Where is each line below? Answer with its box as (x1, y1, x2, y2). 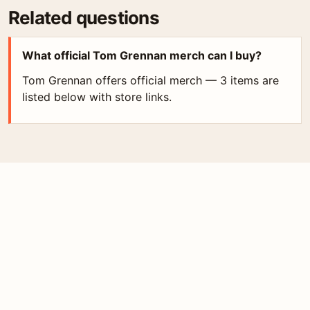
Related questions (8, 7, 159, 28)
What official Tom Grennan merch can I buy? (22, 48, 262, 62)
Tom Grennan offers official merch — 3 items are (22, 73, 279, 87)
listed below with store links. (22, 90, 172, 104)
